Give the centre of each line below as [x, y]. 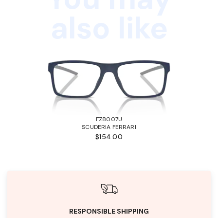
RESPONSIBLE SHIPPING [109, 211]
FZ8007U [109, 119]
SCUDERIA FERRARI [109, 127]
